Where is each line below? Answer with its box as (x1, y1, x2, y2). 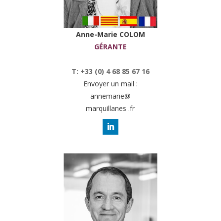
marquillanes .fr (86, 103, 135, 113)
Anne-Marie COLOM (75, 29, 145, 39)
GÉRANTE (94, 41, 127, 51)
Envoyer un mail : (83, 78, 138, 88)
